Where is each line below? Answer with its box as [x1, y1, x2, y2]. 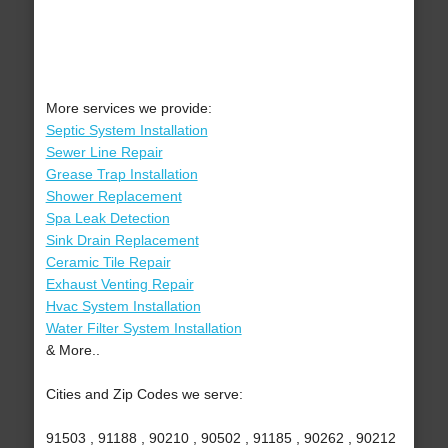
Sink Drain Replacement [45, 232, 199, 249]
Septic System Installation [45, 122, 208, 139]
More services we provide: [45, 100, 212, 117]
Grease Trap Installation [45, 166, 198, 183]
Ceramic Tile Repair [45, 254, 171, 271]
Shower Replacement [45, 188, 182, 205]
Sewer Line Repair [45, 144, 163, 161]
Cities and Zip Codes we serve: [45, 386, 243, 403]
